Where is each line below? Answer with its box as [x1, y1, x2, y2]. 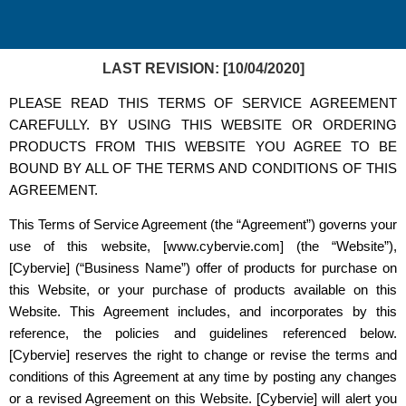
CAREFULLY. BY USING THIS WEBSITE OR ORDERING [9, 117, 397, 133]
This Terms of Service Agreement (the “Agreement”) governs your [9, 217, 397, 233]
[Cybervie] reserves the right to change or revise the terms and [9, 347, 397, 363]
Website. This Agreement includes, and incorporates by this [9, 304, 397, 320]
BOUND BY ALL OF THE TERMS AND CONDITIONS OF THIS [9, 160, 397, 177]
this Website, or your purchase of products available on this [9, 282, 397, 298]
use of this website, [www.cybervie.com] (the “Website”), [9, 238, 397, 255]
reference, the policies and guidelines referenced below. [9, 325, 397, 342]
